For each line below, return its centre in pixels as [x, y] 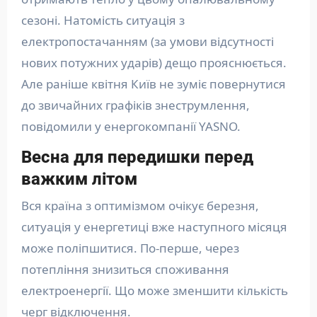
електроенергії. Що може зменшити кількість [154, 290]
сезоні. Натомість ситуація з [103, 21]
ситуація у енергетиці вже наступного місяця [154, 226]
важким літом [81, 179]
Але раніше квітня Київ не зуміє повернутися [153, 84]
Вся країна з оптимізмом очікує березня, [140, 205]
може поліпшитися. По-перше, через [130, 248]
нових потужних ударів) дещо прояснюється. [154, 63]
